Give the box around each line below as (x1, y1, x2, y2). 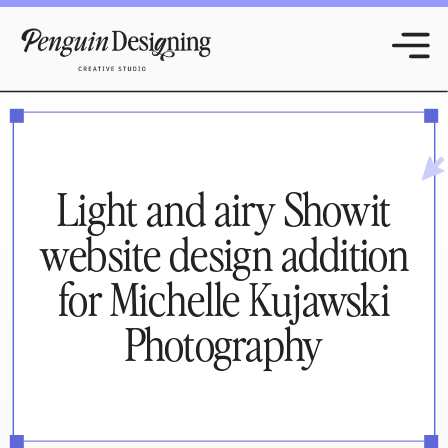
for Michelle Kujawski (58, 270, 390, 328)
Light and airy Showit (57, 180, 391, 238)
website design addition (39, 225, 409, 283)
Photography (124, 314, 324, 373)
